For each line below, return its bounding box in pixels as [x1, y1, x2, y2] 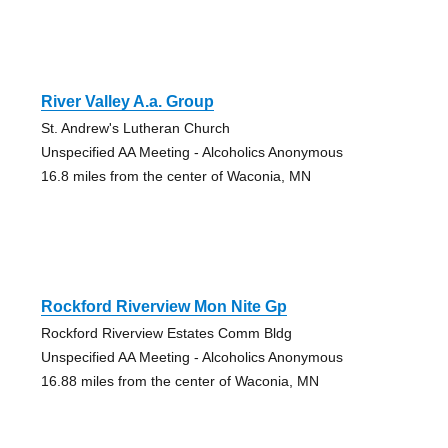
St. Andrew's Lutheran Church [40, 120, 230, 137]
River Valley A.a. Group [40, 93, 214, 111]
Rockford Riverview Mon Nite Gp [40, 298, 287, 316]
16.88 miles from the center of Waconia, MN [40, 373, 319, 390]
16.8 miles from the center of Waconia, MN [40, 168, 311, 185]
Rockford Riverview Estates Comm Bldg [40, 325, 292, 342]
